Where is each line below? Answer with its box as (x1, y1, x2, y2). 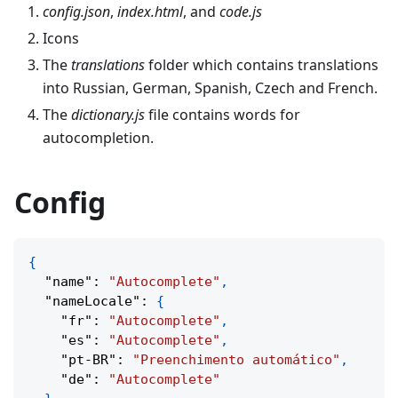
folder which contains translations (145, 55, 378, 75)
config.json (43, 2, 110, 21)
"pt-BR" (60, 352, 116, 368)
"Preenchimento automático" (132, 352, 340, 368)
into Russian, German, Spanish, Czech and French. (43, 78, 378, 98)
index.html (117, 2, 183, 21)
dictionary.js (71, 105, 145, 124)
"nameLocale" (44, 293, 140, 309)
